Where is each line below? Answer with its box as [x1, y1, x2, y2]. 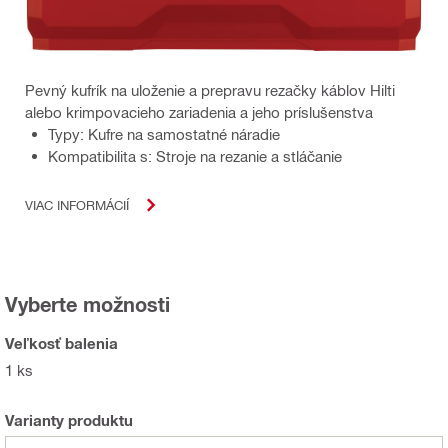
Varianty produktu [5, 410, 133, 429]
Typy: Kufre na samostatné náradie [48, 124, 280, 143]
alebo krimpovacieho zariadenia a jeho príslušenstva [25, 102, 373, 121]
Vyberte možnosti [5, 291, 170, 316]
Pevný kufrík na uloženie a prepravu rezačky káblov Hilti [25, 80, 395, 99]
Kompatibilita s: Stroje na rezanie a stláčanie [48, 146, 342, 165]
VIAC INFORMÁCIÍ [25, 197, 129, 213]
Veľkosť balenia [5, 333, 118, 352]
